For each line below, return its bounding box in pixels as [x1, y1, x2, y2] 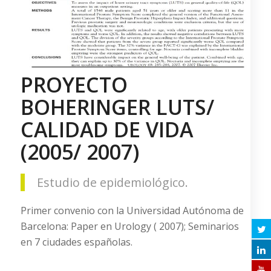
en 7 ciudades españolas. [20, 235, 132, 249]
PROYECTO [20, 70, 128, 99]
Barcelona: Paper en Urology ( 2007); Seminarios [20, 220, 239, 233]
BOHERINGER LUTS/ [20, 93, 214, 121]
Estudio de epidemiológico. [36, 174, 188, 191]
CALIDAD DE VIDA [20, 115, 193, 143]
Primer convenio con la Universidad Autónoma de [20, 204, 244, 218]
